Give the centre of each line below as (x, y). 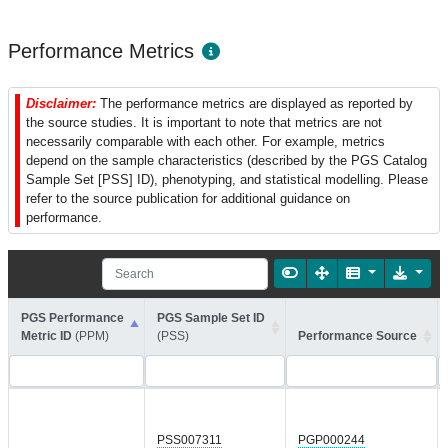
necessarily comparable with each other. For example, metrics (205, 141)
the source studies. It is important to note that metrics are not (204, 122)
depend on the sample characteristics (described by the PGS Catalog (226, 160)
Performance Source (357, 336)
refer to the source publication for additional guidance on (188, 198)
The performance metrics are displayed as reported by (256, 103)
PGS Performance (72, 318)
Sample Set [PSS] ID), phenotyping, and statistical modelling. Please (227, 179)
